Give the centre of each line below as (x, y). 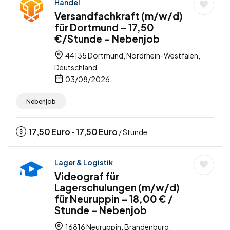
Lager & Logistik (84, 162)
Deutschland (76, 68)
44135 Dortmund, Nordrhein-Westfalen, (132, 56)
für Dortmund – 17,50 (104, 27)
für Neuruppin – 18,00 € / (114, 199)
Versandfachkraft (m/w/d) (119, 16)
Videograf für (87, 176)
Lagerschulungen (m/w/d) (117, 188)
